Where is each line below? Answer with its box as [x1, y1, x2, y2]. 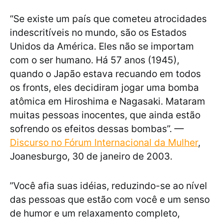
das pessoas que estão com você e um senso [10, 193, 210, 206]
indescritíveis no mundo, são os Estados [10, 27, 187, 39]
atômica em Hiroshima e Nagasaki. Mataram [10, 95, 205, 108]
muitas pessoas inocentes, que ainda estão [10, 109, 200, 121]
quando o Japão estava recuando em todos [10, 68, 201, 80]
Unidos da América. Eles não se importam [10, 40, 194, 53]
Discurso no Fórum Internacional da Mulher [10, 137, 198, 149]
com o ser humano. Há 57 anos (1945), [10, 54, 179, 66]
